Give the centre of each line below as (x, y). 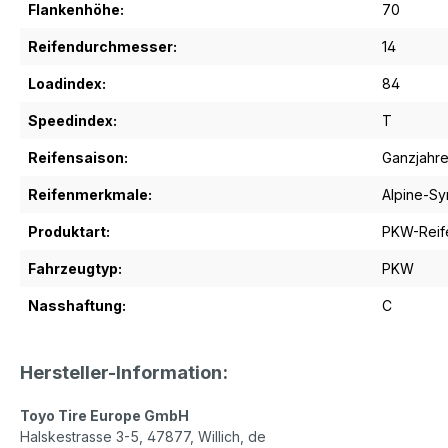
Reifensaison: (78, 157)
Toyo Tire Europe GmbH (104, 415)
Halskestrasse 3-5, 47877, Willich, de (143, 436)
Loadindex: (67, 83)
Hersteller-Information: (124, 372)
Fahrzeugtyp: (75, 268)
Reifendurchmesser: (102, 46)
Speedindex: (72, 120)
